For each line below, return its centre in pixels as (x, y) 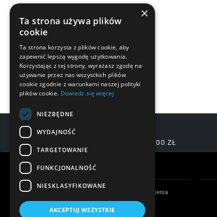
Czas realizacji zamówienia (130, 192)
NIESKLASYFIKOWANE (71, 186)
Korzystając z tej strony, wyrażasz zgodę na (81, 66)
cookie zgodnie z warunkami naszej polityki (80, 84)
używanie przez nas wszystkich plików (73, 75)
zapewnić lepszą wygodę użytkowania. (73, 56)
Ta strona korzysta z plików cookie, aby (74, 47)
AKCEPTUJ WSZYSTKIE (82, 210)
